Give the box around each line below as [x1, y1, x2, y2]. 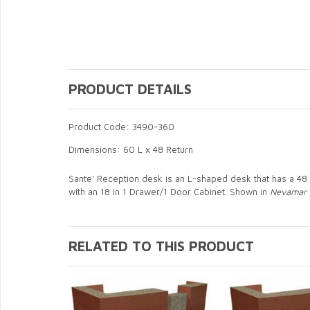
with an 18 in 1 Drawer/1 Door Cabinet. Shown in [69, 185, 270, 197]
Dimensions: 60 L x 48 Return [69, 143, 193, 155]
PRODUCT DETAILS [69, 80, 192, 97]
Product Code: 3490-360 [69, 120, 174, 132]
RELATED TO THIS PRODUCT [69, 237, 254, 254]
